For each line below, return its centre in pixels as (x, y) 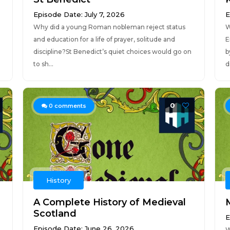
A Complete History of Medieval (109, 202)
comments (69, 106)
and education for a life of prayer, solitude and (104, 39)
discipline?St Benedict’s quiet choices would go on (112, 52)
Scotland (55, 214)
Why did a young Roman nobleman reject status (109, 27)
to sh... (43, 64)
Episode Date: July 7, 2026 (79, 14)
